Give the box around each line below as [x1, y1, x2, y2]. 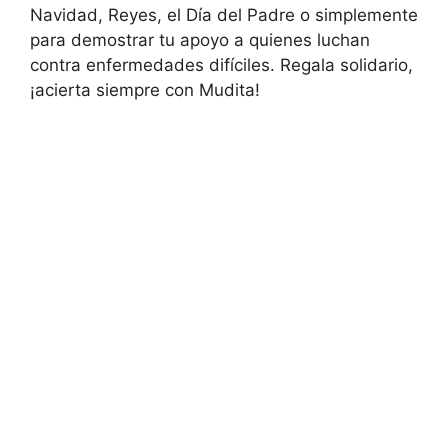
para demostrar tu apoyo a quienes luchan [30, 30, 370, 50]
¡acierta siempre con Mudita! [30, 80, 260, 100]
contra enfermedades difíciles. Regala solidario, [30, 55, 413, 75]
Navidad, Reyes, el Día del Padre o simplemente [30, 5, 418, 25]
